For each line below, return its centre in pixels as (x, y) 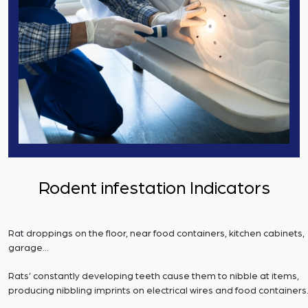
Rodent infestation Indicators (154, 189)
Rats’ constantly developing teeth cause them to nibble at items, (154, 277)
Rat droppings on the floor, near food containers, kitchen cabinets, (156, 234)
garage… (29, 249)
